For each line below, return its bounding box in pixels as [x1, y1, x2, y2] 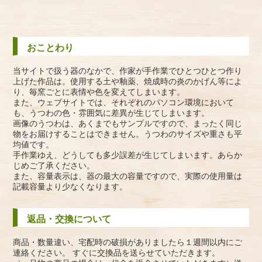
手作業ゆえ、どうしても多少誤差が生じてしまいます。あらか [13, 148, 243, 161]
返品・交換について [27, 211, 112, 225]
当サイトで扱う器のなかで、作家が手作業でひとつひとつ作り [13, 64, 243, 77]
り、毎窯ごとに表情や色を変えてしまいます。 [13, 85, 185, 98]
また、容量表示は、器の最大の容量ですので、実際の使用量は [13, 169, 243, 182]
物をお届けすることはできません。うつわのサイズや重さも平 [13, 127, 243, 140]
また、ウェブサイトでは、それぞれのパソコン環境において [13, 95, 235, 108]
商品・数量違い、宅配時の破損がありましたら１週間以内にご [13, 235, 243, 248]
